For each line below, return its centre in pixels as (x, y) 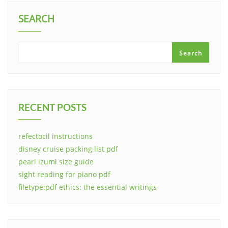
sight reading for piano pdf (64, 175)
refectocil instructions (55, 136)
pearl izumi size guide (56, 162)
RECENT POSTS (52, 107)
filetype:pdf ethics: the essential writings (88, 187)
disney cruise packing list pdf (68, 149)
